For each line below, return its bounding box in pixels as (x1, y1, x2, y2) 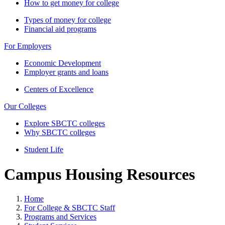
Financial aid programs (24, 25, 96, 34)
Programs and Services (24, 212, 96, 221)
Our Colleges (4, 102, 46, 111)
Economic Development (24, 59, 101, 68)
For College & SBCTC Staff (24, 203, 115, 212)
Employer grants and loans (24, 68, 108, 77)
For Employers (4, 42, 51, 51)
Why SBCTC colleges (24, 128, 95, 137)
